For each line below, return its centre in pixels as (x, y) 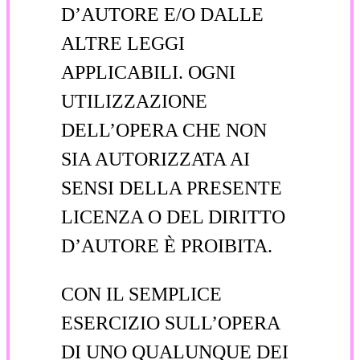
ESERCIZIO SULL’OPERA (170, 323)
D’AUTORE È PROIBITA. (167, 245)
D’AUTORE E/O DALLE (162, 14)
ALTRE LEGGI (123, 43)
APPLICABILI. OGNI (148, 72)
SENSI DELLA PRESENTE (172, 188)
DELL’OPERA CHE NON (164, 130)
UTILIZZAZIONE (134, 101)
